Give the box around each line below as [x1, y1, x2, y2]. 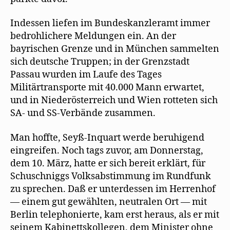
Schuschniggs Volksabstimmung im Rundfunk [10, 170, 211, 182]
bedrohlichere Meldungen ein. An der [10, 30, 176, 42]
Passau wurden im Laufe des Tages [10, 69, 162, 81]
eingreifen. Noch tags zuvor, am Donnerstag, [10, 144, 203, 157]
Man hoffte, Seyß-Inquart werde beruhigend [10, 131, 204, 144]
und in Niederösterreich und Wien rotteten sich [10, 94, 218, 106]
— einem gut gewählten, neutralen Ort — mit [10, 196, 207, 208]
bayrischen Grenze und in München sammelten [10, 43, 219, 55]
